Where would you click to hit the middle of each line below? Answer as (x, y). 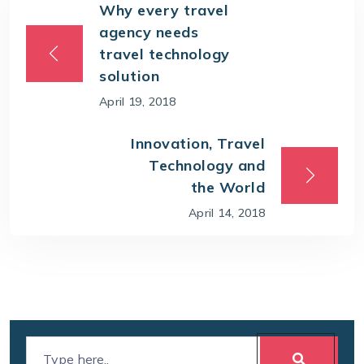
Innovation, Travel (198, 143)
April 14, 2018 (227, 212)
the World (227, 187)
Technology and (207, 165)
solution (129, 76)
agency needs (149, 32)
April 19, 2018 (137, 101)
